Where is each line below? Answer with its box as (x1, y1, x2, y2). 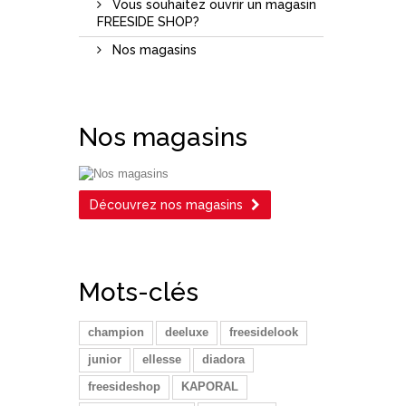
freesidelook (229, 324, 298, 339)
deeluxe (165, 324, 208, 339)
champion (88, 324, 144, 339)
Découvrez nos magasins (90, 197, 243, 212)
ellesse (142, 352, 181, 366)
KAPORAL (181, 379, 238, 393)
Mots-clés (79, 276, 198, 307)
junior (88, 352, 121, 366)
